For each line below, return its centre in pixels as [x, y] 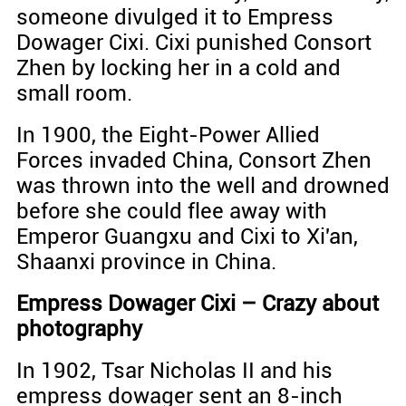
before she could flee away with [171, 211]
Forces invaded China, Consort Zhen [193, 160]
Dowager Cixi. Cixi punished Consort [193, 42]
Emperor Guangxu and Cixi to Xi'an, [187, 236]
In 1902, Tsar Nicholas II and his [174, 370]
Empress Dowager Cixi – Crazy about [197, 303]
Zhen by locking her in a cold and [178, 68]
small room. [74, 93]
